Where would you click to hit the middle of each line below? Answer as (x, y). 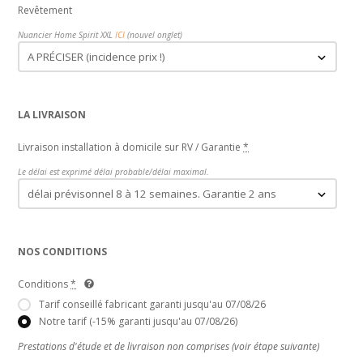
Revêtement (45, 10)
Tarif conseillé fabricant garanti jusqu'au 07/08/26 (153, 305)
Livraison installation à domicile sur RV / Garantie (130, 147)
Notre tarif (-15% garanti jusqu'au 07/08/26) (139, 322)
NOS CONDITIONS (63, 251)
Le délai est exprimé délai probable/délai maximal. (114, 171)
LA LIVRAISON (52, 114)
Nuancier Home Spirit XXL (67, 34)
